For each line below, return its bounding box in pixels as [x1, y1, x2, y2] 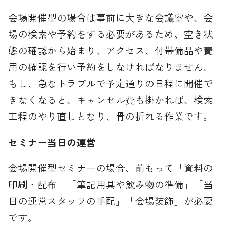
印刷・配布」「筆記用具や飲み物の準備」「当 [8, 177, 214, 191]
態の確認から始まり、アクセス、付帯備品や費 [8, 43, 214, 57]
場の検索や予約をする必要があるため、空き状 [8, 27, 214, 41]
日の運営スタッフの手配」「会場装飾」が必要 [8, 194, 214, 208]
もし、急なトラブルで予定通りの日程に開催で [8, 76, 214, 90]
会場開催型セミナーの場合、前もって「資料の [8, 161, 214, 175]
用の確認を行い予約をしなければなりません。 [8, 60, 214, 74]
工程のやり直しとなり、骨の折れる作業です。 [8, 109, 214, 123]
